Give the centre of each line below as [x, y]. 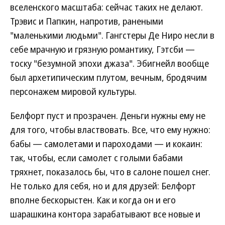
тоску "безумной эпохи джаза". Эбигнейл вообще [109, 63]
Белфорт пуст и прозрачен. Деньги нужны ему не [108, 116]
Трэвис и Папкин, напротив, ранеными [87, 21]
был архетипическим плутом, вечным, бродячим [108, 77]
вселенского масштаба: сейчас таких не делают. [106, 7]
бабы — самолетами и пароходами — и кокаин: [106, 144]
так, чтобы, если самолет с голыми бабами [96, 158]
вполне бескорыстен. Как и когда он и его [93, 200]
